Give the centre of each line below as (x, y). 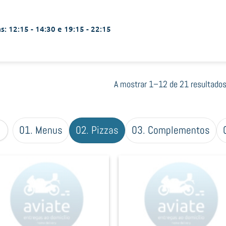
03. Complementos (171, 130)
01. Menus (41, 130)
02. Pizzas (97, 130)
